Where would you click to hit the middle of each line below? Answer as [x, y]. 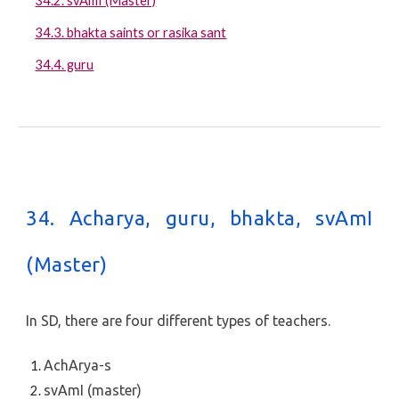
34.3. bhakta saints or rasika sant [131, 33]
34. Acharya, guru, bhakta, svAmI [199, 218]
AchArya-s [78, 365]
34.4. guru [65, 65]
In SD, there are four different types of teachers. [179, 321]
